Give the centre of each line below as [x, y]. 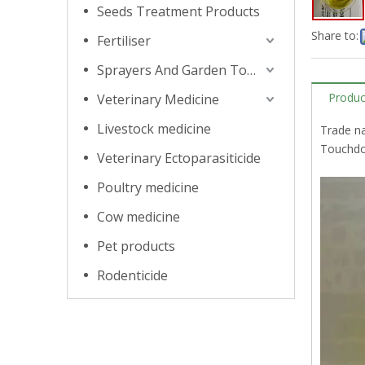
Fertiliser [124, 41]
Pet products [136, 246]
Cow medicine [139, 217]
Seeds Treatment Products [178, 11]
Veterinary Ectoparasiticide [179, 158]
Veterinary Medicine [158, 99]
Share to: [335, 35]
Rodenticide [132, 275]
